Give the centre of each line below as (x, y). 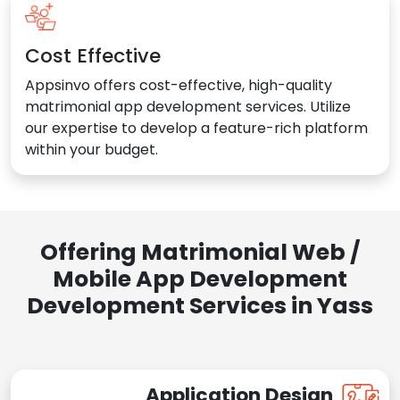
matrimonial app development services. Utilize (188, 107)
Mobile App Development (200, 279)
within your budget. (92, 150)
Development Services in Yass (200, 306)
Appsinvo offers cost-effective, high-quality (179, 86)
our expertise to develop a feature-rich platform (196, 129)
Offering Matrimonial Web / (200, 253)
